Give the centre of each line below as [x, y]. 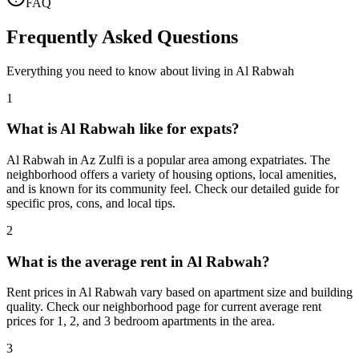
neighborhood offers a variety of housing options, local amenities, [171, 174]
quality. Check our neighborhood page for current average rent [164, 307]
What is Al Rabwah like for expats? [123, 129]
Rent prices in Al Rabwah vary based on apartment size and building [179, 292]
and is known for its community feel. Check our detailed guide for [173, 189]
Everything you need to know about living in [121, 71]
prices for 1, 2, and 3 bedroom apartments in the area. [141, 321]
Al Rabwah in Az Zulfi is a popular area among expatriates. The [168, 160]
